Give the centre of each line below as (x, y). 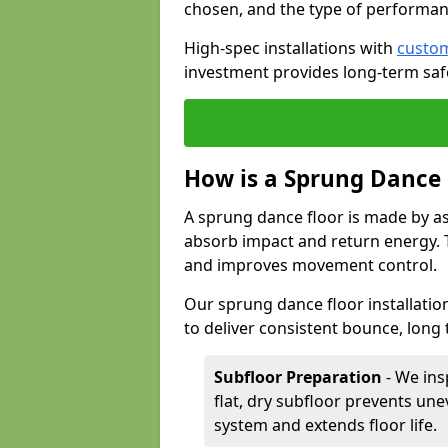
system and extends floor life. (325, 425)
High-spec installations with (290, 48)
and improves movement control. (310, 265)
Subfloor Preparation (298, 377)
